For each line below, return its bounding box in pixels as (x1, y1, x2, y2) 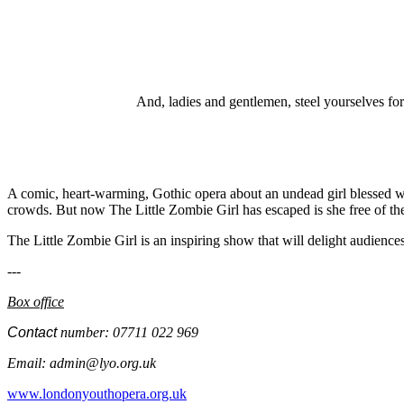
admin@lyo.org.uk (50, 355, 156, 372)
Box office (7, 294, 64, 310)
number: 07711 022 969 (57, 325, 213, 341)
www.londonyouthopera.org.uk (7, 386, 187, 402)
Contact (7, 325, 57, 341)
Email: (7, 355, 50, 372)
